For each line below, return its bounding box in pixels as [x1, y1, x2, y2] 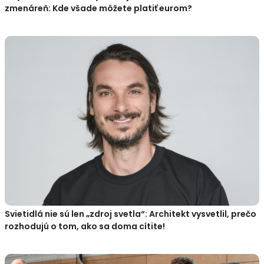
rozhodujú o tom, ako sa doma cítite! [5, 220, 165, 233]
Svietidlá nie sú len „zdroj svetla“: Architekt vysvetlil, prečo [5, 208, 256, 220]
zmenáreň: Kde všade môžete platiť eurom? [5, 2, 192, 15]
